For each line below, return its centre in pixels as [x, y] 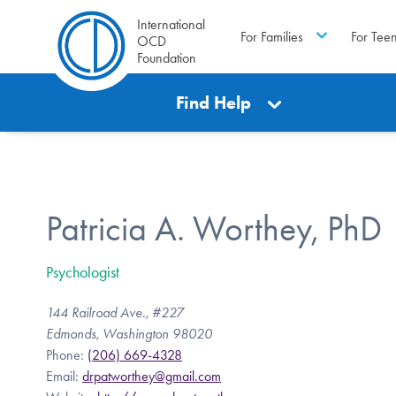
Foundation [167, 58]
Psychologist [83, 272]
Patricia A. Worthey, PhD [214, 228]
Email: [64, 376]
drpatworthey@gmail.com [152, 376]
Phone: [67, 354]
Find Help [214, 103]
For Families [271, 36]
